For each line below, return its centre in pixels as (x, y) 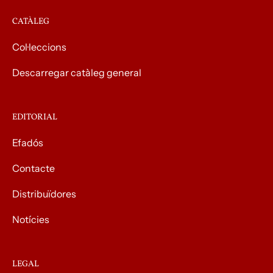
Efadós (28, 142)
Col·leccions (39, 47)
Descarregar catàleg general (77, 72)
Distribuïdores (44, 193)
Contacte (34, 168)
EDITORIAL (35, 117)
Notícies (31, 219)
